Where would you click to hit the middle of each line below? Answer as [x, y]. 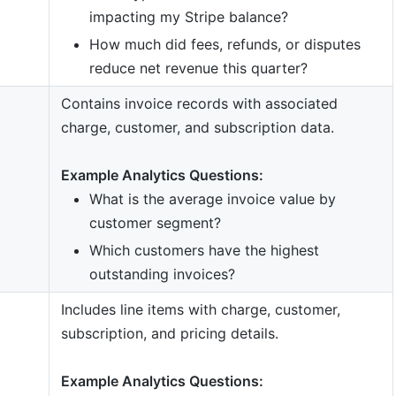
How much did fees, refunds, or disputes [225, 44]
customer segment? [155, 222]
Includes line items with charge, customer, [200, 309]
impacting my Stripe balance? [188, 16]
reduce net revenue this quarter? [198, 68]
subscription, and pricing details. [169, 333]
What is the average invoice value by [212, 198]
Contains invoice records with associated [199, 103]
